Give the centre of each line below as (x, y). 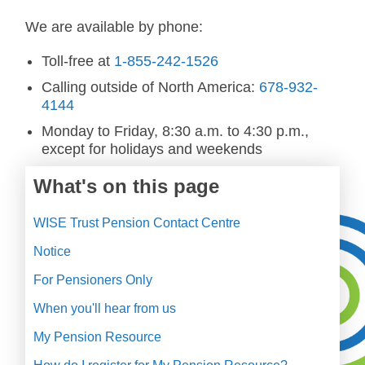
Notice (52, 251)
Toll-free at (78, 61)
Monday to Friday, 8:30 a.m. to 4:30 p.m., (175, 131)
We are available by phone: (114, 27)
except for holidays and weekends (152, 149)
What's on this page (126, 186)
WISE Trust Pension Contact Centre (137, 223)
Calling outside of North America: (150, 87)
